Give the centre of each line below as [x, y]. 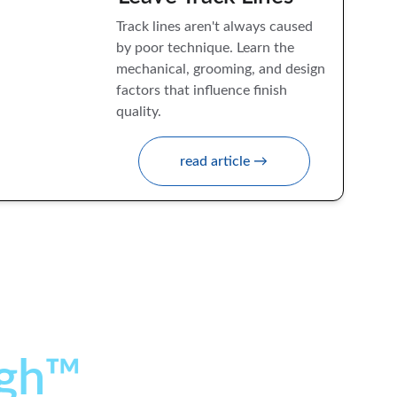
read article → [224, 161]
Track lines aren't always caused [216, 27]
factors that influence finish [203, 90]
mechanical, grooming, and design [222, 69]
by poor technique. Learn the [206, 48]
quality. [138, 112]
